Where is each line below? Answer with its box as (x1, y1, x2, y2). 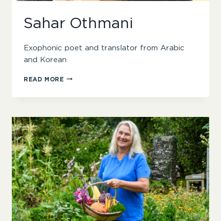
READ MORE (24, 76, 64, 82)
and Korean (24, 56, 67, 64)
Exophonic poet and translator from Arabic (24, 44, 184, 52)
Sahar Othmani (24, 16, 133, 31)
